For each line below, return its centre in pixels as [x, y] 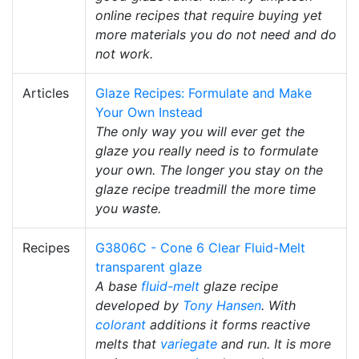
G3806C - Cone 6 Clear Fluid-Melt [200, 248]
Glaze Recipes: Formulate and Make [204, 93]
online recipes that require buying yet [209, 16]
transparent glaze [149, 267]
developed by [139, 306]
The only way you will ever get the [200, 132]
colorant [121, 325]
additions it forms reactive [228, 325]
